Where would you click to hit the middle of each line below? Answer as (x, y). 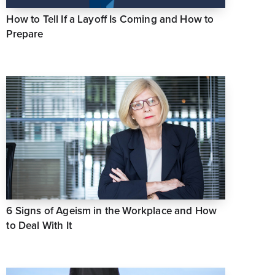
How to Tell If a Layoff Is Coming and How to (110, 20)
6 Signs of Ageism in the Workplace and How (112, 211)
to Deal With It (39, 225)
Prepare (25, 34)
